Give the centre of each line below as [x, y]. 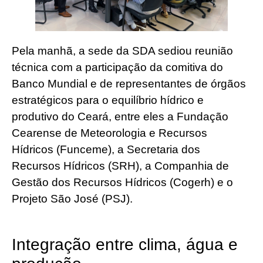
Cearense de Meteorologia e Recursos [109, 133]
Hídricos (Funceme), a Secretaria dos [106, 149]
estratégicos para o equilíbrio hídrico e [108, 100]
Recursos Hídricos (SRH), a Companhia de [120, 166]
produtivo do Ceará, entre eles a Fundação [120, 116]
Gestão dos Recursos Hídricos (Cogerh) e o [122, 182]
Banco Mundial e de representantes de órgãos [129, 83]
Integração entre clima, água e [125, 245]
